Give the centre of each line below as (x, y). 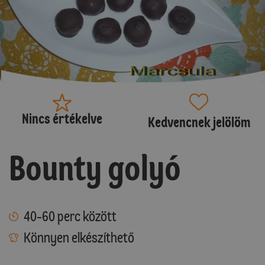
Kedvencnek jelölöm (199, 122)
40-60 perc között (70, 216)
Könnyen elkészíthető (79, 237)
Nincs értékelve (62, 118)
